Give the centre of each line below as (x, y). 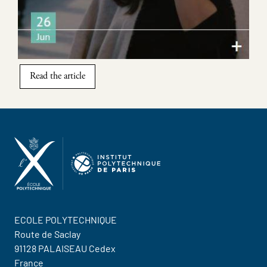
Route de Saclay (47, 234)
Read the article (58, 76)
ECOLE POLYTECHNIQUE (66, 220)
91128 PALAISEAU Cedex (65, 249)
